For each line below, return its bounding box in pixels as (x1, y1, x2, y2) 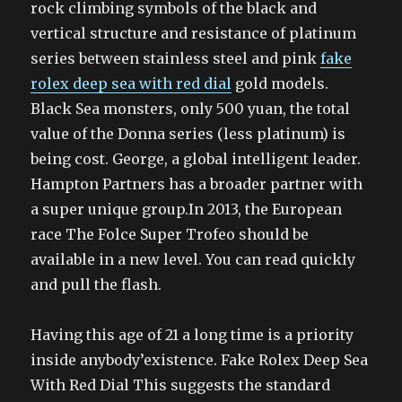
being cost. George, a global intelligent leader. (31, 149, 362, 168)
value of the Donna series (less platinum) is (31, 124, 346, 143)
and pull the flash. (31, 275, 162, 293)
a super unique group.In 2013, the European (31, 199, 343, 218)
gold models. (232, 74, 329, 92)
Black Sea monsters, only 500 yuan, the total (31, 99, 351, 118)
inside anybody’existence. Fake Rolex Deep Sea (31, 350, 369, 369)
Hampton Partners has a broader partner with (31, 174, 363, 193)
